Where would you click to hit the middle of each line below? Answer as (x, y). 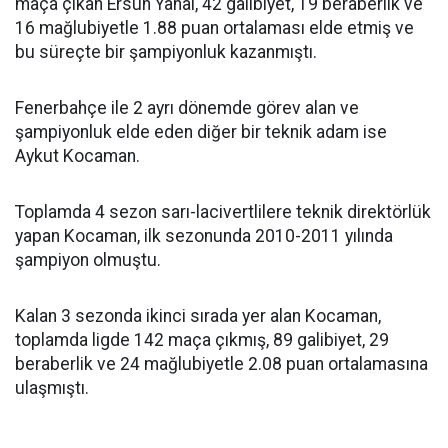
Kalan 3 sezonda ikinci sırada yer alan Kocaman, (198, 316)
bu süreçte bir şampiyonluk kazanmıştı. (166, 52)
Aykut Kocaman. (77, 156)
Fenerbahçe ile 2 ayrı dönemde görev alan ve (187, 108)
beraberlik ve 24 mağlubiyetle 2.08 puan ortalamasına (221, 364)
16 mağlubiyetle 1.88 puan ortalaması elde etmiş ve (214, 28)
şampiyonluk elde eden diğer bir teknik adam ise (201, 132)
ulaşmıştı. (52, 388)
